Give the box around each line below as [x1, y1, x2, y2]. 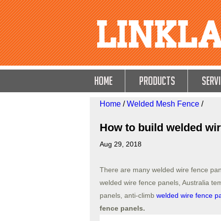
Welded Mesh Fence [127, 100, 199, 108]
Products [139, 74, 175, 87]
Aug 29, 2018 [100, 140, 142, 148]
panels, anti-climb [100, 191, 156, 199]
